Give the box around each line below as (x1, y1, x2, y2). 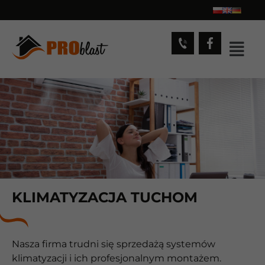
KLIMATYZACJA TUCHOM (12, 189, 198, 206)
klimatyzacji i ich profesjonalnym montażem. (12, 253, 221, 264)
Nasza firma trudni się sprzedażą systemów (12, 238, 215, 250)
